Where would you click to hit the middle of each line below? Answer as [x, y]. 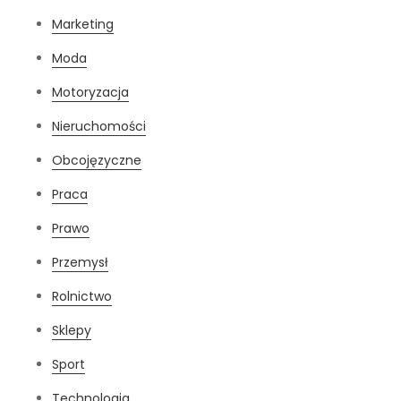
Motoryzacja [91, 93]
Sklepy [72, 331]
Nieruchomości [99, 127]
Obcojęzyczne [97, 161]
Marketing [83, 25]
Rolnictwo [82, 297]
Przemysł [81, 263]
